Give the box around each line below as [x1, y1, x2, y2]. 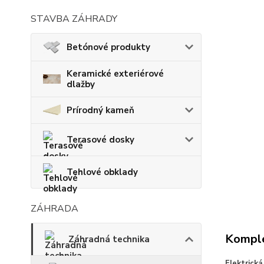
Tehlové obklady [67, 166, 138, 179]
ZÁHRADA [31, 202, 78, 216]
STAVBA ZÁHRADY [31, 12, 117, 25]
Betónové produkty [67, 41, 150, 53]
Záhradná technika [68, 233, 150, 246]
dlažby [67, 78, 95, 90]
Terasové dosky [67, 134, 134, 146]
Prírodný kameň [67, 104, 134, 116]
